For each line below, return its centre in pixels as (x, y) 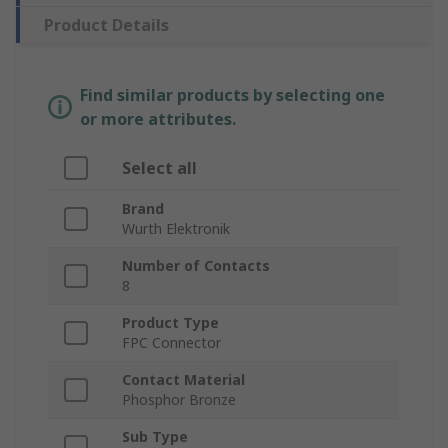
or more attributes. (158, 119)
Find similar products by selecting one (232, 95)
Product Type (170, 323)
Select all (159, 168)
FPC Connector (171, 343)
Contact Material (183, 380)
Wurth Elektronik (176, 229)
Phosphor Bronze (179, 400)
